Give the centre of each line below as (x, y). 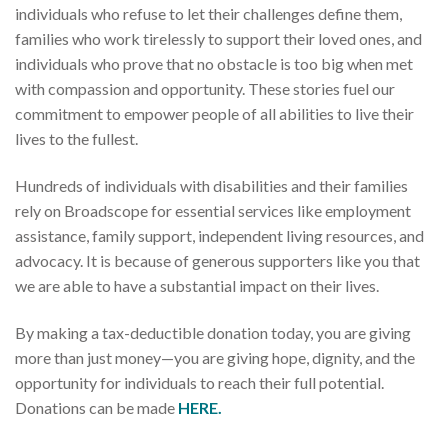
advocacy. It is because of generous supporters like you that (217, 261)
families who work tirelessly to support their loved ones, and (218, 38)
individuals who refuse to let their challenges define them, (208, 13)
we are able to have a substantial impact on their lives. (197, 286)
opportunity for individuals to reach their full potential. (199, 383)
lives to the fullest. (76, 138)
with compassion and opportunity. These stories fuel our (205, 88)
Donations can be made (96, 408)
